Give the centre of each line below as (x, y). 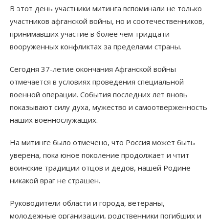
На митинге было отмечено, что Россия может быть (102, 142)
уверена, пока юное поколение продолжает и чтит (99, 155)
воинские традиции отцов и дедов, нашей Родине (100, 168)
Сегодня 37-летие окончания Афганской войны (93, 69)
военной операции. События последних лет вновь (99, 95)
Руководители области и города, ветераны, (87, 203)
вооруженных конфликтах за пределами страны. (96, 47)
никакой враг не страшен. (55, 181)
